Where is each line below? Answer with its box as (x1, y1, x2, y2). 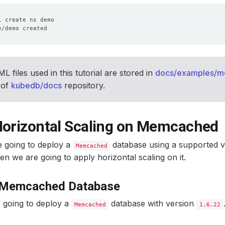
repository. (62, 80, 105, 90)
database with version (108, 198, 197, 208)
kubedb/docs (11, 80, 62, 90)
